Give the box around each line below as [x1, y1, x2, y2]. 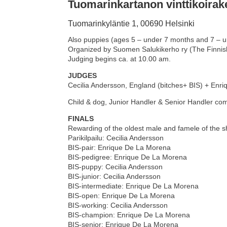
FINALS [68, 115, 94, 123]
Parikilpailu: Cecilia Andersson [68, 134, 164, 142]
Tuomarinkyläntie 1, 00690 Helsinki [68, 19, 195, 28]
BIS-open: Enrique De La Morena [68, 192, 175, 200]
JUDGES [68, 71, 97, 80]
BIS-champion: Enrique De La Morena [68, 211, 191, 219]
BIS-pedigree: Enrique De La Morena [68, 153, 187, 162]
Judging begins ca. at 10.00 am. [68, 55, 171, 63]
